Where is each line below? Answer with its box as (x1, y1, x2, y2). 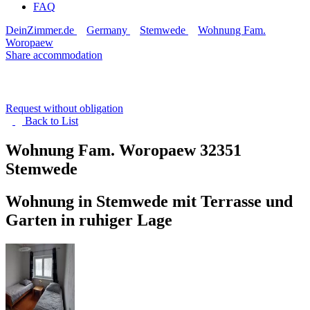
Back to (25, 115, 62, 127)
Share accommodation (6, 49, 102, 61)
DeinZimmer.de (6, 24, 74, 36)
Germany (86, 24, 127, 36)
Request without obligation (6, 102, 123, 114)
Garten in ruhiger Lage (6, 210, 172, 229)
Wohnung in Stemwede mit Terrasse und (6, 192, 293, 210)
